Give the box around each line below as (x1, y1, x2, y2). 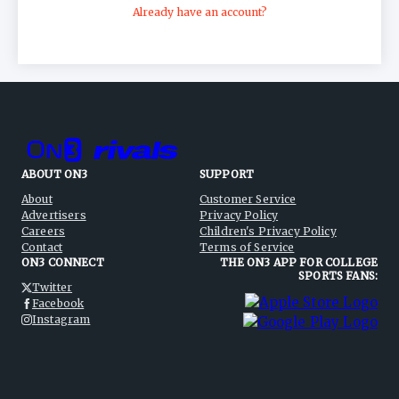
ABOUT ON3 (21, 167, 88, 182)
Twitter (32, 281, 73, 295)
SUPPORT (199, 167, 255, 182)
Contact (21, 240, 63, 255)
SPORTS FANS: (298, 269, 378, 283)
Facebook (32, 297, 85, 311)
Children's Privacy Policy (199, 224, 337, 239)
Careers (21, 224, 66, 239)
